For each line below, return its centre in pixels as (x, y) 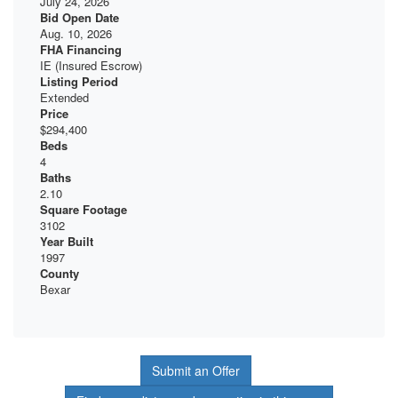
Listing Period (79, 82)
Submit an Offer (195, 371)
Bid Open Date (80, 18)
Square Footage (84, 210)
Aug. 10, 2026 (76, 34)
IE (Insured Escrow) (91, 66)
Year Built (67, 242)
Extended (64, 98)
